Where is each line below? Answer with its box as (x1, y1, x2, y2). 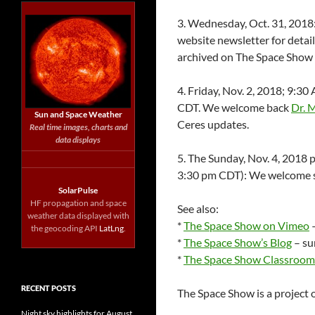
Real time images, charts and (29, 122, 127, 132)
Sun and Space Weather (34, 109, 122, 120)
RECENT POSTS (21, 283, 76, 292)
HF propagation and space (30, 198, 127, 208)
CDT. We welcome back (177, 101, 291, 114)
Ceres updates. (177, 117, 249, 131)
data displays (56, 134, 101, 145)
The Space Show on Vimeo (184, 219, 309, 232)
